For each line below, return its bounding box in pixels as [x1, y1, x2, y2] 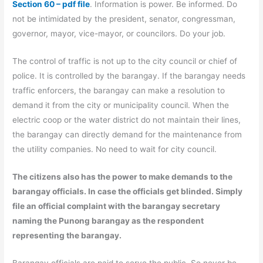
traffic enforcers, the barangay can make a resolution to [12, 86, 225, 96]
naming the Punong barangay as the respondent [12, 215, 204, 225]
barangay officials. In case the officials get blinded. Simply [12, 186, 243, 196]
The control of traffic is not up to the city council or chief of [12, 56, 238, 66]
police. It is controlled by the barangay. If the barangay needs [12, 71, 246, 81]
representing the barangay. [12, 230, 122, 240]
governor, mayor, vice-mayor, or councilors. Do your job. [12, 29, 226, 39]
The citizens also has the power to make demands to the [12, 171, 233, 181]
